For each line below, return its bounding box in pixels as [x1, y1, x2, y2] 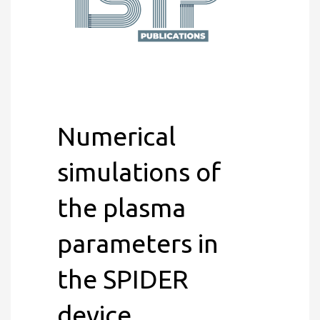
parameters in [57, 229, 219, 258]
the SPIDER [57, 264, 189, 294]
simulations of [57, 157, 221, 186]
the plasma [57, 193, 186, 222]
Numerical [57, 121, 176, 151]
